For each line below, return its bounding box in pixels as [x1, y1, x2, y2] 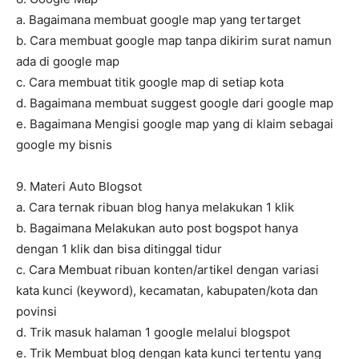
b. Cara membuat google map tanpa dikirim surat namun [16, 33, 332, 49]
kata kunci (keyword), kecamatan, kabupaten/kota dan [16, 283, 318, 299]
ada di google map [16, 54, 119, 70]
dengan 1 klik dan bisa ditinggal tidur [16, 241, 222, 257]
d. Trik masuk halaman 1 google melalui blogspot [16, 325, 290, 341]
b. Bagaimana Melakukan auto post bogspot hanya [16, 220, 298, 236]
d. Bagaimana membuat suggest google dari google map [16, 95, 333, 111]
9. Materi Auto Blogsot [16, 179, 142, 195]
